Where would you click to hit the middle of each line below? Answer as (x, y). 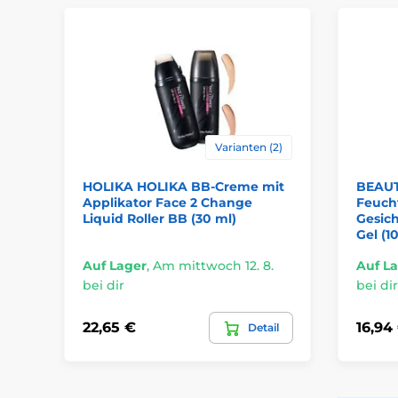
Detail (263, 327)
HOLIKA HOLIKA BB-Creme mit (183, 186)
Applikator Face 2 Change (167, 202)
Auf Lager (115, 265)
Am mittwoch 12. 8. (213, 265)
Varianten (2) (248, 147)
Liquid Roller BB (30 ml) (159, 218)
